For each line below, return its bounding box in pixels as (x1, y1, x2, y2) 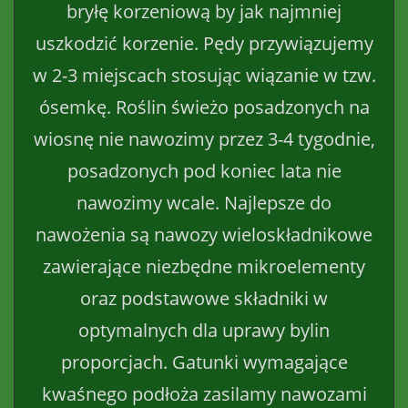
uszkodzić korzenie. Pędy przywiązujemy (35, 30, 373, 56)
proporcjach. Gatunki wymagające (60, 349, 348, 374)
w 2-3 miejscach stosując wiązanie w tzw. (32, 62, 376, 87)
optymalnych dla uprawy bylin (78, 317, 330, 342)
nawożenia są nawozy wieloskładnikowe (36, 221, 372, 247)
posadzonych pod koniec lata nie (66, 158, 342, 183)
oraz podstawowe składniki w (80, 285, 328, 311)
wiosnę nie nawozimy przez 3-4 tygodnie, (33, 126, 375, 151)
